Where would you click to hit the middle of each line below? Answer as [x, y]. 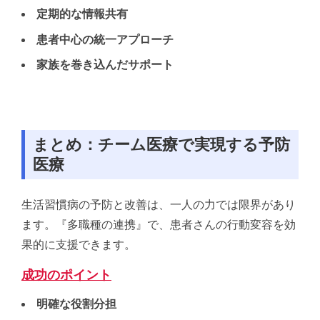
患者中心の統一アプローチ [105, 39]
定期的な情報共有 [82, 14]
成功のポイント [66, 275]
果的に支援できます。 [79, 245]
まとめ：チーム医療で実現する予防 [161, 144]
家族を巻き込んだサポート [105, 65]
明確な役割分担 [76, 304]
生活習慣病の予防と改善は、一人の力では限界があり [159, 205]
